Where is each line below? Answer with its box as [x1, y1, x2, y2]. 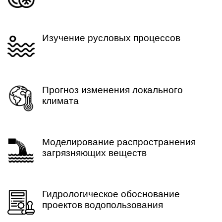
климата [42, 96, 79, 106]
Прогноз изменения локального [42, 85, 183, 95]
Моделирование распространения [42, 137, 196, 147]
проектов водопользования [42, 200, 163, 210]
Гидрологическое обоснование [42, 189, 180, 199]
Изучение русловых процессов [42, 33, 180, 43]
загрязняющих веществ [42, 148, 147, 158]
